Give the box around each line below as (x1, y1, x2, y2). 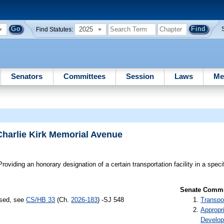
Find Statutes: (36, 26, 73, 32)
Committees (63, 71, 105, 80)
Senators (11, 71, 43, 80)
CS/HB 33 (26, 195, 55, 203)
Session (125, 71, 154, 80)
